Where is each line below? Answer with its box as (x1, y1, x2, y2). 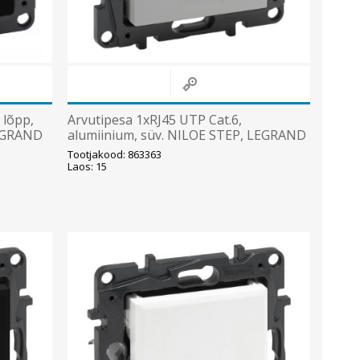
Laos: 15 (67, 158, 107, 174)
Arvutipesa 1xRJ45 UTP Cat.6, (67, 110, 242, 129)
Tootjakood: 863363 (67, 146, 162, 162)
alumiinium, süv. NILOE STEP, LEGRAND (67, 125, 306, 144)
